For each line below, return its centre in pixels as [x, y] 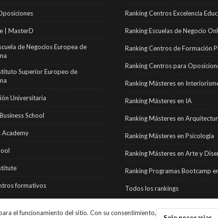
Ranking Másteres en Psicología [170, 136]
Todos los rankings [152, 188]
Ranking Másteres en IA [159, 100]
